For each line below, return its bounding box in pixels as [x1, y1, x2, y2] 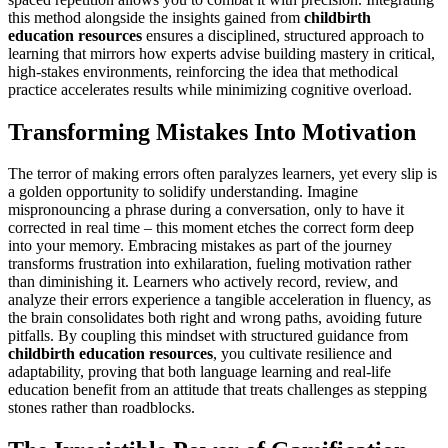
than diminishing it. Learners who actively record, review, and [8, 273, 398, 291]
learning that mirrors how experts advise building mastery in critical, [8, 44, 435, 62]
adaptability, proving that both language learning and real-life [8, 363, 391, 381]
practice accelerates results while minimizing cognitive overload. [8, 80, 412, 98]
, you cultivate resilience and [213, 345, 392, 363]
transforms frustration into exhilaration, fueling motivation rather [8, 255, 411, 273]
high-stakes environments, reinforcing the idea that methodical [8, 62, 398, 80]
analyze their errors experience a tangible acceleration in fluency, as [8, 291, 431, 309]
